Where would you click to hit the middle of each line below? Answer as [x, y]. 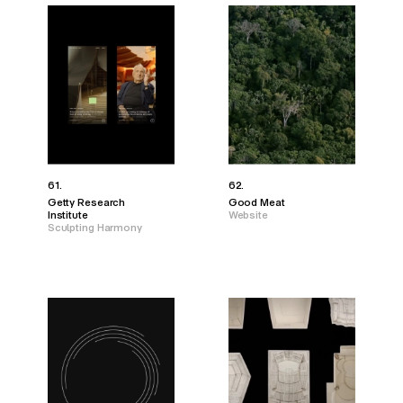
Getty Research [86, 202]
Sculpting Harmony [94, 228]
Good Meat [256, 202]
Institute [67, 215]
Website [248, 215]
